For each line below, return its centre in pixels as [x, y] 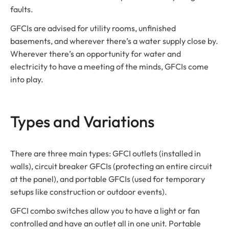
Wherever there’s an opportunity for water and [96, 53]
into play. [27, 79]
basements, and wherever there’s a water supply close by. [114, 41]
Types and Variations [82, 121]
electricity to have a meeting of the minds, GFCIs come [109, 66]
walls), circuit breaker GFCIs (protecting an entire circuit [111, 166]
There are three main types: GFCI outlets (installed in [106, 153]
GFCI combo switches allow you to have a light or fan [105, 210]
